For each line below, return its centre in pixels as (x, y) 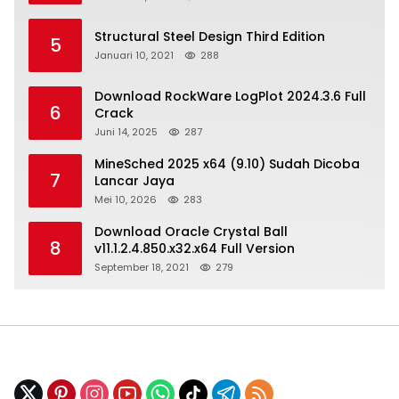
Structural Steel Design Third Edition (210, 37)
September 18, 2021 (142, 267)
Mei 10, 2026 (126, 199)
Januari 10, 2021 (134, 56)
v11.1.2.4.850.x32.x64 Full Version (195, 248)
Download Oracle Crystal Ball (191, 231)
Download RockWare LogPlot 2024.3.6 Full (230, 96)
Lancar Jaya (134, 180)
